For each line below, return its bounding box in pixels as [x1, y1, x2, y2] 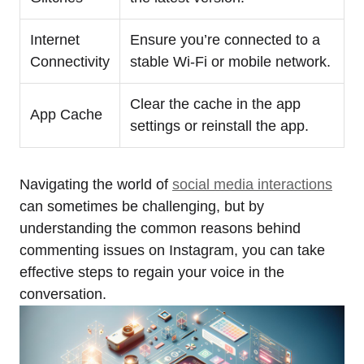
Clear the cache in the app [130, 95, 301, 112]
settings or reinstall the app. [130, 117, 309, 134]
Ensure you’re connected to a [130, 31, 320, 48]
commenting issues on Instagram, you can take [19, 241, 325, 258]
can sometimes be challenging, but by [19, 197, 264, 214]
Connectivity [30, 53, 110, 70]
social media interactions [172, 175, 332, 193]
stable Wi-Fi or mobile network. [130, 53, 331, 70]
